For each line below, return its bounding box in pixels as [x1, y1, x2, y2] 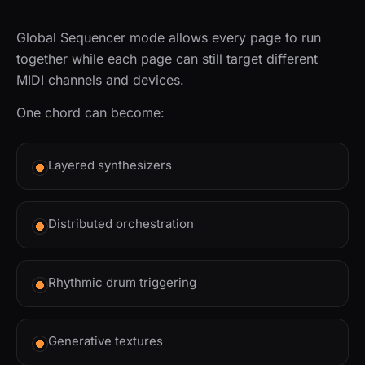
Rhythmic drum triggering [48, 275, 196, 291]
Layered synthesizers [48, 157, 172, 174]
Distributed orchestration [48, 216, 194, 232]
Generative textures [48, 333, 163, 350]
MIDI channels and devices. [16, 72, 184, 89]
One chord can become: [16, 104, 165, 121]
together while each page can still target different [16, 51, 318, 68]
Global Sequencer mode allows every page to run [16, 29, 321, 46]
